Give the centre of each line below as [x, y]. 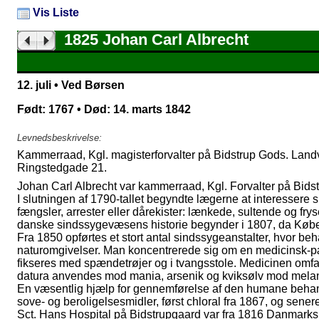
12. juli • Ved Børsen [71, 85]
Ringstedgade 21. [62, 168]
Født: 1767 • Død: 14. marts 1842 [104, 110]
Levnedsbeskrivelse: [59, 138]
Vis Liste [54, 12]
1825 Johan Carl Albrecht [152, 40]
